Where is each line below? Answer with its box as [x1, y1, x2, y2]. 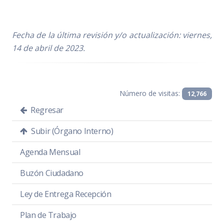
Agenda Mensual [20, 146, 80, 158]
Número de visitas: [119, 88, 182, 98]
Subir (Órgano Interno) [29, 125, 113, 137]
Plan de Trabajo [20, 209, 76, 221]
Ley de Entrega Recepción [20, 188, 111, 200]
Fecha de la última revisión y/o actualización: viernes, [12, 29, 212, 40]
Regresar [28, 104, 64, 116]
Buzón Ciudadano [20, 167, 83, 179]
